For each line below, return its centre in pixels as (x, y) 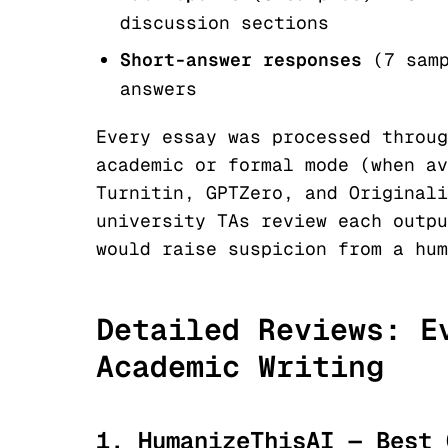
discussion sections (224, 22)
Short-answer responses (241, 59)
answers (158, 88)
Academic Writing (240, 366)
